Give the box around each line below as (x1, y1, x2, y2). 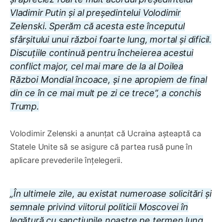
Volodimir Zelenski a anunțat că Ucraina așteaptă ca (10, 128, 201, 138)
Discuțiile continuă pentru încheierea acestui (10, 47, 193, 58)
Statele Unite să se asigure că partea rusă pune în (10, 141, 193, 152)
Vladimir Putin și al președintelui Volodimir (10, 7, 181, 18)
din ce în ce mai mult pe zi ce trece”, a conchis (10, 87, 201, 98)
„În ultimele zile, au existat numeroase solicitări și (10, 188, 212, 199)
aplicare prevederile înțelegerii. (10, 155, 123, 165)
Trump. (10, 101, 39, 111)
